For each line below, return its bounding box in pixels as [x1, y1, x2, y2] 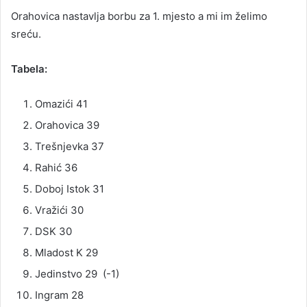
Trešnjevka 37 [35, 139, 104, 153]
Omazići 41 [35, 97, 88, 110]
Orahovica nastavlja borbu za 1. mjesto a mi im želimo [11, 9, 267, 23]
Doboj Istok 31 [35, 182, 104, 195]
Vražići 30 [35, 203, 84, 217]
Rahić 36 [35, 160, 77, 174]
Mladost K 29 [35, 245, 98, 259]
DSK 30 [35, 224, 72, 238]
